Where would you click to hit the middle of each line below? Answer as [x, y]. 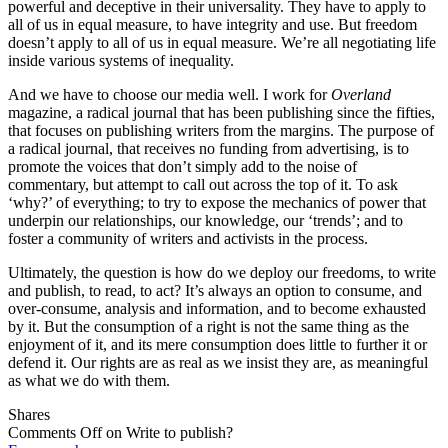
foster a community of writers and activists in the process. [188, 239]
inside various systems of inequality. [121, 61]
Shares [29, 415]
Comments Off [55, 433]
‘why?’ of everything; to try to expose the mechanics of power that [217, 203]
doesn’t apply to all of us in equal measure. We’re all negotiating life [222, 43]
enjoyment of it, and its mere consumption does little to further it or [217, 345]
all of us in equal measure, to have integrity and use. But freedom [212, 25]
